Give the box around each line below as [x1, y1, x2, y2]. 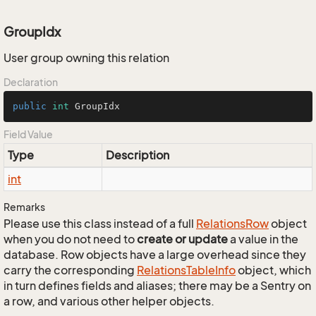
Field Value [4, 128, 53, 140]
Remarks [4, 201, 45, 213]
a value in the [228, 232, 298, 246]
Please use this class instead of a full [4, 217, 196, 231]
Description [106, 148, 169, 162]
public [13, 101, 47, 111]
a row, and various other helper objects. [4, 294, 214, 308]
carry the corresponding [4, 263, 137, 277]
